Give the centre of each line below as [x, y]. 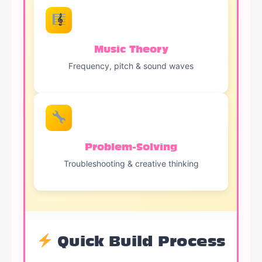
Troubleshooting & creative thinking [131, 163]
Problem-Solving [131, 146]
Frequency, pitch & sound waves [131, 66]
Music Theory [131, 49]
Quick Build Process [139, 241]
